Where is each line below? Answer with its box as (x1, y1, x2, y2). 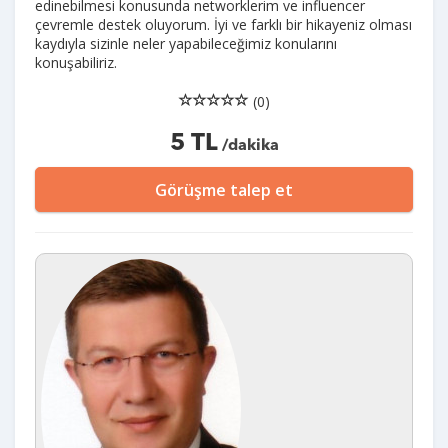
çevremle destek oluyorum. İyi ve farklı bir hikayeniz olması (35, 14, 412, 34)
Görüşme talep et (155, 178, 293, 201)
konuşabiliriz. (35, 52, 117, 72)
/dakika (217, 137, 279, 154)
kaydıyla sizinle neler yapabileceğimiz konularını (35, 33, 337, 53)
